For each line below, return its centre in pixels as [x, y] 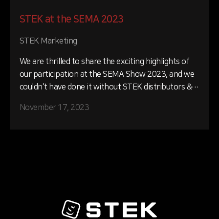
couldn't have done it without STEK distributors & [106, 87]
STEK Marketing [48, 41]
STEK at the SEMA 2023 [72, 19]
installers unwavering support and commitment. [103, 100]
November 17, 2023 [55, 108]
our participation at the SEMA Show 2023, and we [107, 74]
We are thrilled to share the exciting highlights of [105, 62]
